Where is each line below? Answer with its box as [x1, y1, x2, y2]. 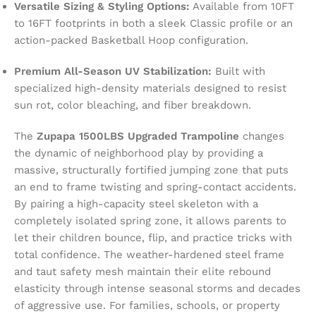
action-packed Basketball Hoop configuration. [14, 33, 248, 47]
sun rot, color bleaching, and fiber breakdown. [14, 98, 251, 111]
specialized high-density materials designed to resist [14, 81, 286, 95]
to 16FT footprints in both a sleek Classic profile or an [14, 16, 293, 30]
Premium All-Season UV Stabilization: [14, 64, 212, 78]
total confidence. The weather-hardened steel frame [14, 248, 284, 261]
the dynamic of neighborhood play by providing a [14, 146, 263, 159]
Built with [212, 64, 265, 78]
